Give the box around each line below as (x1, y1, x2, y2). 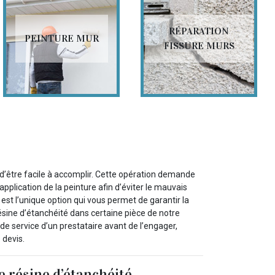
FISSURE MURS (163, 40, 234, 52)
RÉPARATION (169, 25, 229, 37)
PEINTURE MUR (24, 33, 99, 45)
